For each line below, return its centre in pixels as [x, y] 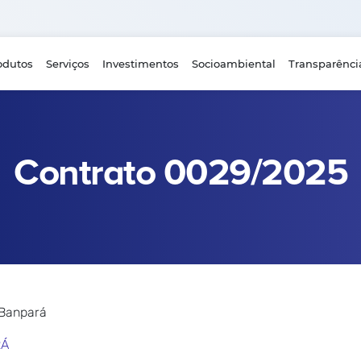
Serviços [67, 63]
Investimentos [140, 63]
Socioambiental [233, 63]
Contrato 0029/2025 [180, 173]
